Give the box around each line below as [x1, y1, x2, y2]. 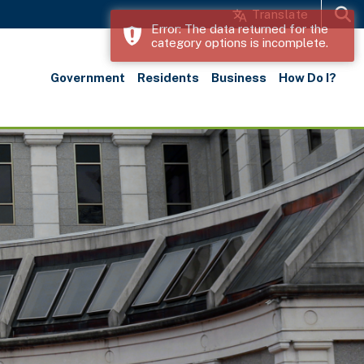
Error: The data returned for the [151, 22, 328, 36]
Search [320, 36, 357, 48]
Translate [248, 7, 309, 21]
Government [50, 71, 125, 85]
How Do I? [278, 71, 336, 85]
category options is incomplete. [151, 36, 328, 50]
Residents [136, 71, 199, 85]
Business [210, 71, 266, 85]
